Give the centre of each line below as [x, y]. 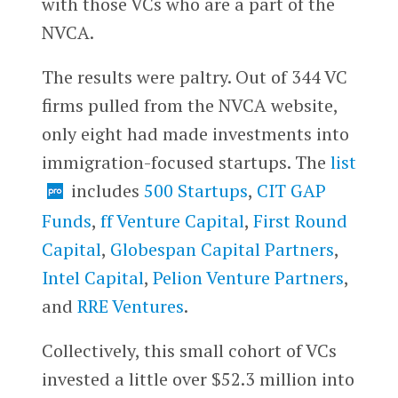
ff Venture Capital [172, 220]
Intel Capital [92, 277]
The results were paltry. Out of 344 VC [194, 76]
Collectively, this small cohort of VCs [189, 350]
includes [105, 190]
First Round [300, 220]
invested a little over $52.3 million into [198, 378]
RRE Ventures [130, 306]
